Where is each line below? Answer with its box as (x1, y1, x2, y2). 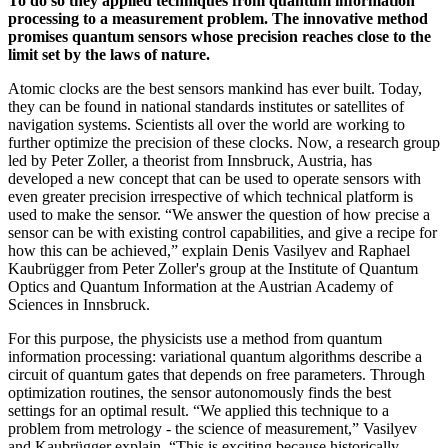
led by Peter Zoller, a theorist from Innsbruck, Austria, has (8, 151, 372, 169)
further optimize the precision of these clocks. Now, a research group (8, 133, 440, 151)
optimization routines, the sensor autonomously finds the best (8, 383, 391, 401)
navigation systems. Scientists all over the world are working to (8, 115, 405, 133)
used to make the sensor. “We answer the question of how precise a (8, 205, 430, 223)
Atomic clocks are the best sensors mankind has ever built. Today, (8, 79, 422, 97)
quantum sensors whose (68, 27, 237, 45)
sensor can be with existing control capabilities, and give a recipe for (8, 223, 437, 241)
